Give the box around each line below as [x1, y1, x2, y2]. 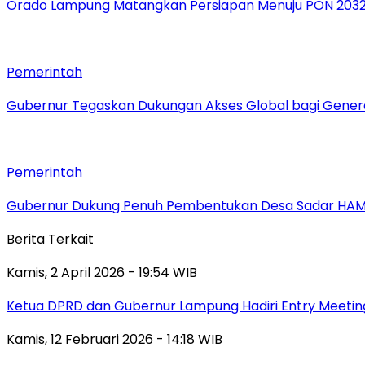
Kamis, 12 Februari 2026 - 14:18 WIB [7, 329, 222, 349]
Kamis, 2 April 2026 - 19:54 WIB [7, 262, 197, 282]
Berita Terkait [7, 229, 94, 248]
